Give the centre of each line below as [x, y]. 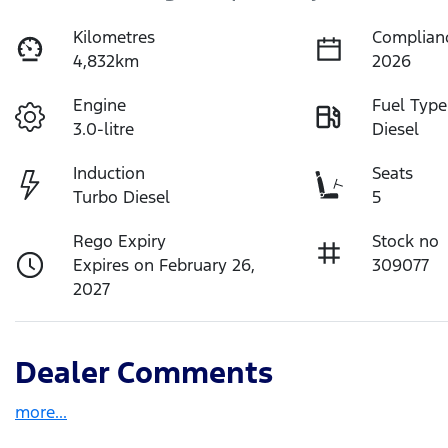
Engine [100, 104]
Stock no [406, 240]
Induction [109, 172]
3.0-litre [104, 128]
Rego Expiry [120, 240]
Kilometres [114, 36]
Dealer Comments [144, 372]
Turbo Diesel [122, 196]
